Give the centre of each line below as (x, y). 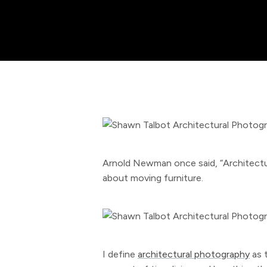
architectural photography (194, 254)
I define (120, 254)
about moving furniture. (153, 178)
